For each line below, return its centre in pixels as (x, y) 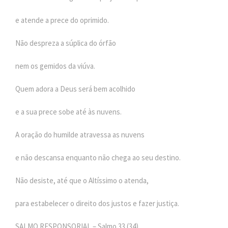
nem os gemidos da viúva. (55, 66)
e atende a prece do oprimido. (62, 20)
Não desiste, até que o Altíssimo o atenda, (82, 180)
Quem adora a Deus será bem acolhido (75, 89)
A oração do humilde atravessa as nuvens (80, 134)
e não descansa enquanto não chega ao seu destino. (98, 157)
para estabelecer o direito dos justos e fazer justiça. (97, 203)
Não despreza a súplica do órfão (66, 43)
